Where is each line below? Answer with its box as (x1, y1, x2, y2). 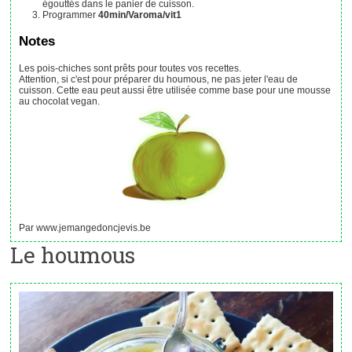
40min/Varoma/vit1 (98, 9, 182, 20)
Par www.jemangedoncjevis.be (25, 222, 152, 234)
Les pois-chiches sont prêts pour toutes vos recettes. (24, 62, 242, 74)
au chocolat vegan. (19, 95, 101, 107)
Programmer (49, 9, 99, 20)
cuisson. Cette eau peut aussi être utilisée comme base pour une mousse (19, 84, 332, 96)
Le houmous (10, 240, 136, 270)
